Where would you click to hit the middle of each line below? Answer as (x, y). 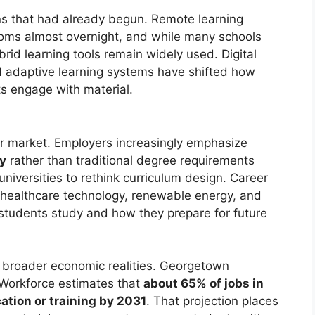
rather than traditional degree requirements (130, 160)
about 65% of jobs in (204, 284)
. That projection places (212, 301)
